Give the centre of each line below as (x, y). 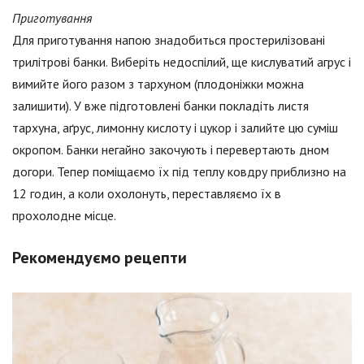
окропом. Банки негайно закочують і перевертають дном (171, 150)
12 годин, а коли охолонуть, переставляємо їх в (147, 194)
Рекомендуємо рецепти (100, 258)
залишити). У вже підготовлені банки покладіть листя (160, 106)
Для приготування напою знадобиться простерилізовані (169, 40)
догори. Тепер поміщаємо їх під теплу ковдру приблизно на (179, 172)
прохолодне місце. (64, 216)
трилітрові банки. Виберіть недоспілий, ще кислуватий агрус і (182, 62)
